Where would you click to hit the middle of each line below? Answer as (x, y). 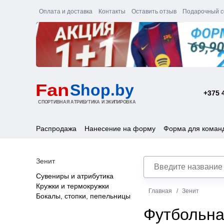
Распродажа (56, 128)
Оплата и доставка (66, 11)
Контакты (112, 11)
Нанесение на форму (120, 128)
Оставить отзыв (154, 11)
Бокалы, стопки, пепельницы (83, 196)
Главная (160, 191)
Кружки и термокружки (72, 186)
